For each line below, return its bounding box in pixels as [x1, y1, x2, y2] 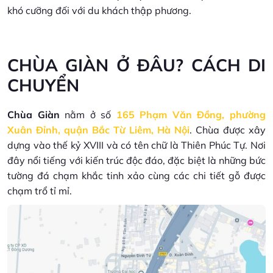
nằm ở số [59, 108, 116, 121]
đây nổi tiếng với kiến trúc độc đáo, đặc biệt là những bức [7, 154, 266, 166]
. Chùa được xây [190, 124, 266, 136]
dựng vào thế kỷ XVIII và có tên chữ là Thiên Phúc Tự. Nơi [7, 139, 266, 151]
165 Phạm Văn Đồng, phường [116, 108, 266, 121]
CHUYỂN [7, 74, 79, 96]
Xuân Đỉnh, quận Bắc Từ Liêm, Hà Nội [7, 124, 190, 136]
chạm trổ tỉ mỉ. [7, 185, 72, 197]
